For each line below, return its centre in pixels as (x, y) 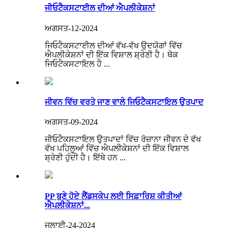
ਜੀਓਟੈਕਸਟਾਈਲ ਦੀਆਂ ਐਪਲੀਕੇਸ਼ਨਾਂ (100, 8)
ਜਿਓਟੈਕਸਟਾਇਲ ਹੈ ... (77, 64)
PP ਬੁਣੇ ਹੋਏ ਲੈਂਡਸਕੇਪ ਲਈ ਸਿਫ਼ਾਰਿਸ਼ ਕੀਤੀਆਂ (113, 196)
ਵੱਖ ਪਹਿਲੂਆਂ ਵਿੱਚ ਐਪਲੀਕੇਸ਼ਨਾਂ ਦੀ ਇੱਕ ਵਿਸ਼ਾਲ (117, 149)
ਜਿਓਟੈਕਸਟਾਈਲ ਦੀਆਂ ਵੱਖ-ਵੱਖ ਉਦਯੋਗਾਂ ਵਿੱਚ (113, 45)
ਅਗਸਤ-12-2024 (71, 28)
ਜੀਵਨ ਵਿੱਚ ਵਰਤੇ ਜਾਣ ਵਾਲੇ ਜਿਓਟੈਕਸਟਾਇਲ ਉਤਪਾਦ (124, 102)
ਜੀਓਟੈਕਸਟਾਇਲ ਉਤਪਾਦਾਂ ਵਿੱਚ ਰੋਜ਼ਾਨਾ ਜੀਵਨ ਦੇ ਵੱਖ (123, 139)
